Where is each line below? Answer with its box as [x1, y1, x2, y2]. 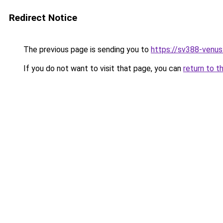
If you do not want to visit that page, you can [21, 64, 183, 73]
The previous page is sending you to [21, 45, 151, 54]
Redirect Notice [9, 12, 77, 23]
